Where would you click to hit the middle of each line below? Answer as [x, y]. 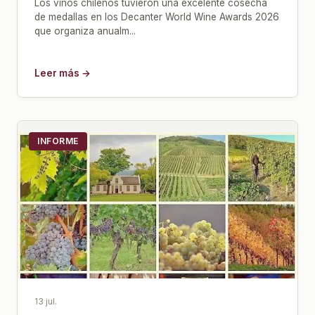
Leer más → [63, 73]
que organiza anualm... [85, 31]
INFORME [58, 141]
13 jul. [46, 301]
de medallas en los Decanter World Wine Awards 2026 [157, 17]
